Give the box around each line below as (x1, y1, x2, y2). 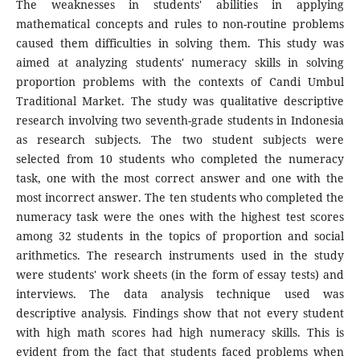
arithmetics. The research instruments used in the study (15, 247, 345, 264)
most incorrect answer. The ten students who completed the (15, 190, 345, 206)
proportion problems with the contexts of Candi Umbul (15, 74, 345, 90)
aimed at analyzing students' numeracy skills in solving (15, 55, 345, 71)
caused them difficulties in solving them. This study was (15, 35, 345, 51)
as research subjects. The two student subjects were (15, 132, 345, 148)
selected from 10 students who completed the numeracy (15, 151, 345, 167)
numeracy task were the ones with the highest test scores (15, 209, 345, 225)
